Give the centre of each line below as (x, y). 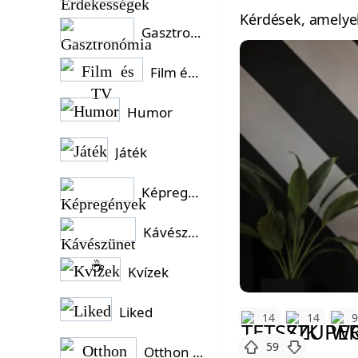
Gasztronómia (196, 32)
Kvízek (148, 272)
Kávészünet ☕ (193, 232)
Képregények (193, 192)
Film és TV (193, 72)
